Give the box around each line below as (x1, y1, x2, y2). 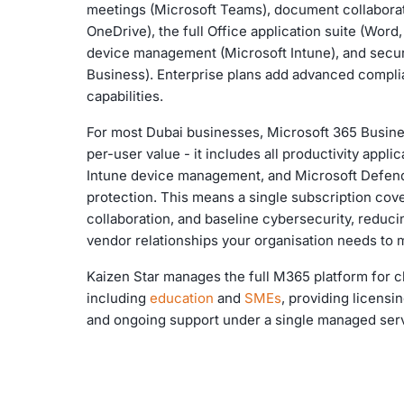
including (87, 289, 150, 307)
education (150, 289, 214, 307)
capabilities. (87, 87, 163, 105)
